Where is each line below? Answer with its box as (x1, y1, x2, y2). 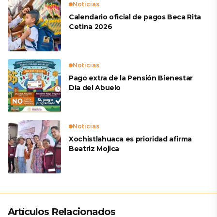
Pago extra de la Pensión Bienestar (69, 74, 193, 82)
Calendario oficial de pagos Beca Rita (69, 13, 201, 21)
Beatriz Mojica (69, 144, 120, 153)
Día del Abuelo (69, 83, 121, 92)
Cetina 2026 (69, 22, 112, 31)
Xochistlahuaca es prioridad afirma (69, 135, 192, 143)
